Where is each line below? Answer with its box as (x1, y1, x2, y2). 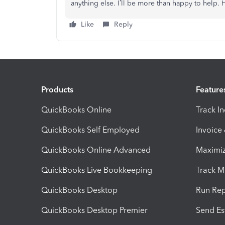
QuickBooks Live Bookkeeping (41, 165, 152, 175)
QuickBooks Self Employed (41, 125, 140, 135)
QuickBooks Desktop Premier (41, 205, 148, 215)
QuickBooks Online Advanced (41, 145, 151, 155)
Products (41, 84, 73, 94)
